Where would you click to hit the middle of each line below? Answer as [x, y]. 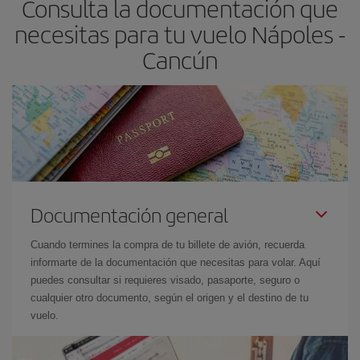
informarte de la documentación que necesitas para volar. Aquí [176, 262]
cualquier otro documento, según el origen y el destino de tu [170, 298]
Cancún [180, 59]
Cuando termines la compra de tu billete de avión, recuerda [168, 245]
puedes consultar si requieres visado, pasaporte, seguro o [165, 280]
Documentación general [129, 215]
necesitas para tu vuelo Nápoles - [180, 34]
